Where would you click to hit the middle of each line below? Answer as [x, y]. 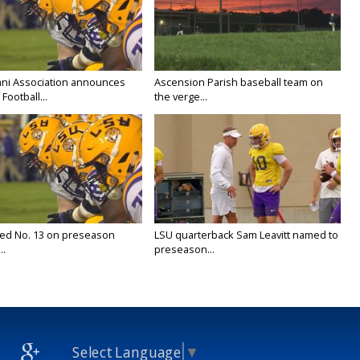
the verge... [181, 97]
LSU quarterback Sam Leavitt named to [247, 235]
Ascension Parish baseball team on [239, 82]
